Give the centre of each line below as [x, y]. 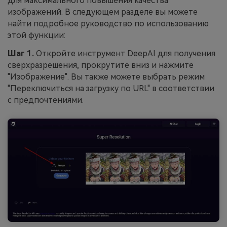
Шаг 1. [22, 53]
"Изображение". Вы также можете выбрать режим [106, 77]
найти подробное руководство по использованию [108, 23]
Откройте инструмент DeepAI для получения [126, 53]
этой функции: [36, 35]
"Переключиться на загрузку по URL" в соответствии [111, 88]
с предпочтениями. [46, 100]
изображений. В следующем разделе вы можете [103, 12]
